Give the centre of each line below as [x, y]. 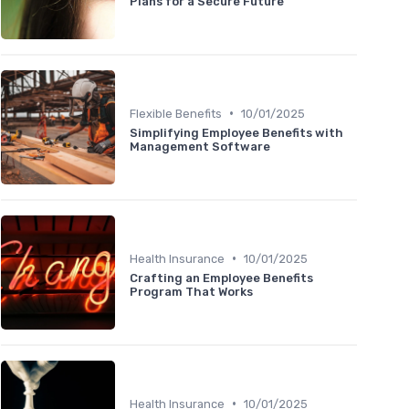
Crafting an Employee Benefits [221, 278]
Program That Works [191, 291]
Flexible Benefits [176, 113]
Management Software [200, 146]
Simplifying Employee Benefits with [236, 132]
